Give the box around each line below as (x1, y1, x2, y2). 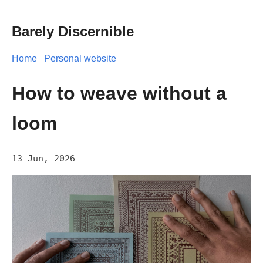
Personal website (44, 53, 116, 64)
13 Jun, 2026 (12, 153, 75, 164)
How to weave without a (12, 82, 227, 104)
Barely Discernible (12, 23, 134, 40)
